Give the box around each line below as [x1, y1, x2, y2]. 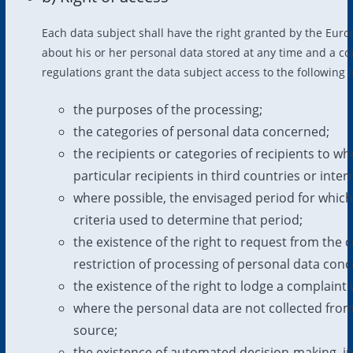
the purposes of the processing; [72, 100, 262, 118]
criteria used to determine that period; [72, 210, 303, 229]
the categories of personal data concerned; [72, 122, 329, 140]
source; [72, 321, 117, 339]
